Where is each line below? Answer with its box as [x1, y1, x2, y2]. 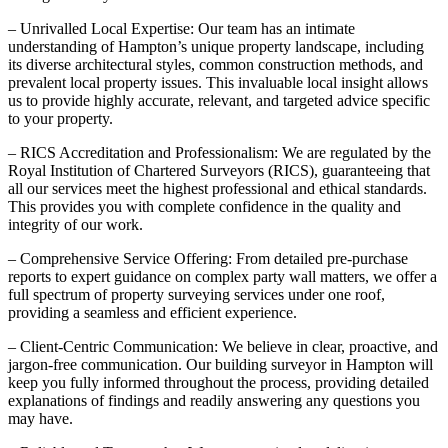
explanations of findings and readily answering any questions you [8, 391, 420, 409]
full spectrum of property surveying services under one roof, [8, 285, 385, 303]
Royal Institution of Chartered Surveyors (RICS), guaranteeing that [8, 161, 430, 179]
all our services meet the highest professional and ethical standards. [8, 179, 427, 197]
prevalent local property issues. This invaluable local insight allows [8, 73, 428, 91]
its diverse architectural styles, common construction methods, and [8, 55, 423, 73]
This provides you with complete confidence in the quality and [8, 197, 401, 215]
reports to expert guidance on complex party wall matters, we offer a [8, 267, 437, 285]
